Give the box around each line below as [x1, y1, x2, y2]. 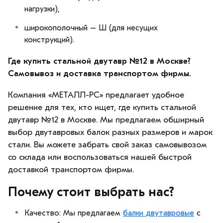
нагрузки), [24, 4, 60, 13]
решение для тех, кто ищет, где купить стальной [8, 102, 196, 112]
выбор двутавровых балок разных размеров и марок [8, 127, 213, 137]
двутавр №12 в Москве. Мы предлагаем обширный [8, 114, 204, 124]
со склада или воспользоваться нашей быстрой [8, 152, 192, 162]
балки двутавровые [123, 208, 194, 218]
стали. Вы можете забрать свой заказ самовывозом [8, 139, 207, 149]
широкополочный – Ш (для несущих [24, 23, 158, 32]
